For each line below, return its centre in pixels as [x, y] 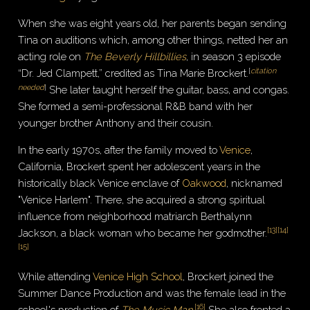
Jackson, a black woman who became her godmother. [143, 232]
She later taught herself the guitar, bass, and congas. [168, 90]
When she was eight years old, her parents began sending [153, 24]
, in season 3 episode [234, 57]
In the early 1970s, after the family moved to [119, 149]
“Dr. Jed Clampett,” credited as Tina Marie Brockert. [134, 73]
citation [264, 71]
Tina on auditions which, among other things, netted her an [153, 40]
